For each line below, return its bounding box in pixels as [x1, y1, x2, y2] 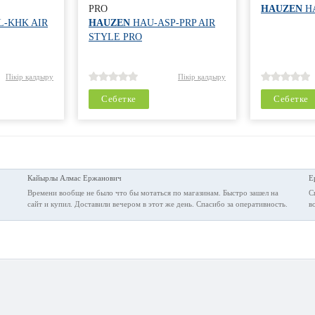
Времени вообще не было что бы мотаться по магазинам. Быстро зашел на [27, 188, 278, 197]
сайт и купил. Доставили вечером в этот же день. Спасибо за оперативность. [27, 200, 288, 208]
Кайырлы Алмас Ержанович [27, 174, 122, 182]
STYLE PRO [89, 32, 142, 42]
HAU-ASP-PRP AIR [130, 18, 215, 28]
